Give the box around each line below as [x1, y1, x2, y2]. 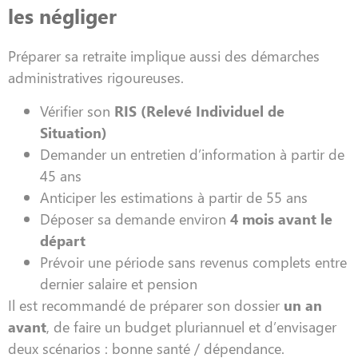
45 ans [40, 165, 82, 185]
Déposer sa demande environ [40, 208, 230, 229]
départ [40, 229, 86, 250]
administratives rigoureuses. [8, 67, 184, 88]
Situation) [40, 121, 107, 142]
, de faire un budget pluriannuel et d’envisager [46, 316, 336, 336]
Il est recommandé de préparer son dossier [8, 294, 284, 315]
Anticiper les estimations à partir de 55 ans [40, 186, 308, 207]
